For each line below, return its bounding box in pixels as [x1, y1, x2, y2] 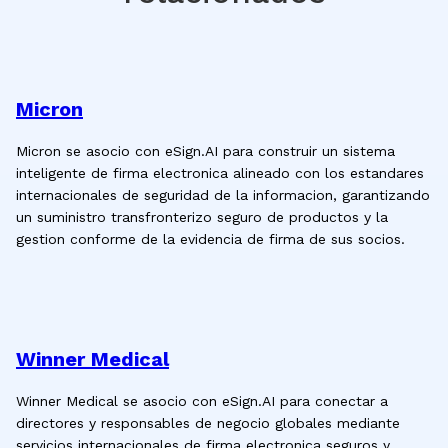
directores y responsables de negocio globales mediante [16, 415, 400, 431]
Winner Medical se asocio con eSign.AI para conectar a [16, 393, 388, 409]
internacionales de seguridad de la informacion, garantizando [16, 187, 430, 203]
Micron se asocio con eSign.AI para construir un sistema [16, 143, 395, 159]
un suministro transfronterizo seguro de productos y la [16, 209, 388, 225]
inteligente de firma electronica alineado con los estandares [16, 165, 424, 181]
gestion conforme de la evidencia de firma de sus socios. [16, 231, 405, 247]
